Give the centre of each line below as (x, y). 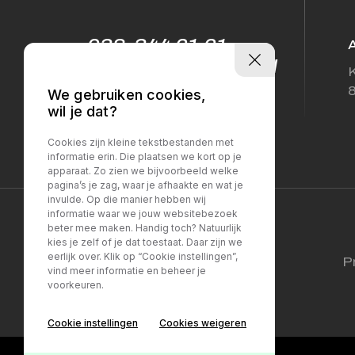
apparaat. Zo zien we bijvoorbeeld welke (143, 170)
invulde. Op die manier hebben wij (127, 199)
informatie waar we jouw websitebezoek (143, 213)
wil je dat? (82, 111)
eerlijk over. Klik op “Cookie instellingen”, (143, 256)
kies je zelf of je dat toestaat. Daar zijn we (145, 242)
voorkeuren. (76, 284)
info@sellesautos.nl (182, 67)
